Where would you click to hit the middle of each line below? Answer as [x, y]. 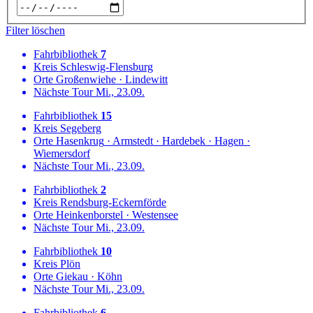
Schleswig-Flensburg [105, 66]
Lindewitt [146, 79]
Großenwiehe [85, 79]
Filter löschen [35, 30]
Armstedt [133, 140]
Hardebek [184, 140]
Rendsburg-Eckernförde [112, 202]
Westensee [155, 214]
